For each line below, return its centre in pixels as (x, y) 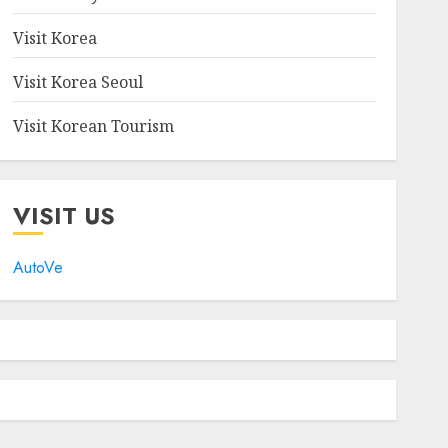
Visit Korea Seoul (77, 82)
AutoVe (37, 267)
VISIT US (63, 215)
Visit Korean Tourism (93, 126)
